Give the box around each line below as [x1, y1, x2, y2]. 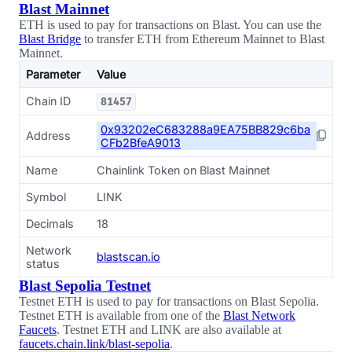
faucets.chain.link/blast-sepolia [19, 337, 170, 350]
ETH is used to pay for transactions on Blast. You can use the [19, 18, 321, 31]
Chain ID [26, 94, 71, 108]
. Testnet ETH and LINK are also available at [57, 323, 281, 336]
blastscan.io [97, 250, 160, 263]
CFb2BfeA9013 [101, 136, 181, 149]
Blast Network [223, 309, 295, 322]
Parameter [26, 68, 80, 81]
